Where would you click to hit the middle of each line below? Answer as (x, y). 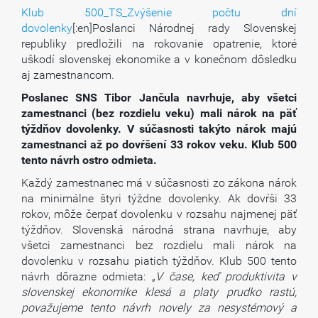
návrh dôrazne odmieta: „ (89, 276)
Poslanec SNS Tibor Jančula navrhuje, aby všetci (159, 98)
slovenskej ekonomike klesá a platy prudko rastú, (159, 292)
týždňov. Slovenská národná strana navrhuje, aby (159, 230)
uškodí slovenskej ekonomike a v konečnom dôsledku (159, 59)
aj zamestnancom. (68, 75)
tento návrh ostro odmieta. (89, 160)
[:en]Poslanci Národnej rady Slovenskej (185, 28)
